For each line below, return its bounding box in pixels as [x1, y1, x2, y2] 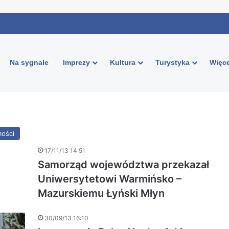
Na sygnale [10, 58, 49, 66]
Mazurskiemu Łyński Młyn [38, 187, 165, 199]
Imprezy [63, 58, 90, 66]
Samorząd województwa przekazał [38, 158, 209, 171]
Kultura [110, 58, 135, 66]
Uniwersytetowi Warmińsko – [38, 173, 181, 185]
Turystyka [155, 58, 190, 66]
